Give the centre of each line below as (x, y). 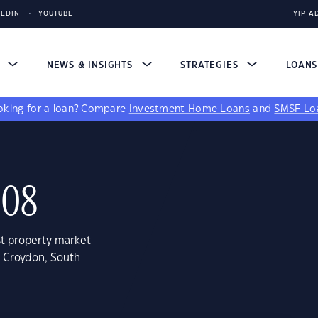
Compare (105, 109)
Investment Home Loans (189, 109)
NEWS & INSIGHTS (91, 65)
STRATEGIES (211, 65)
